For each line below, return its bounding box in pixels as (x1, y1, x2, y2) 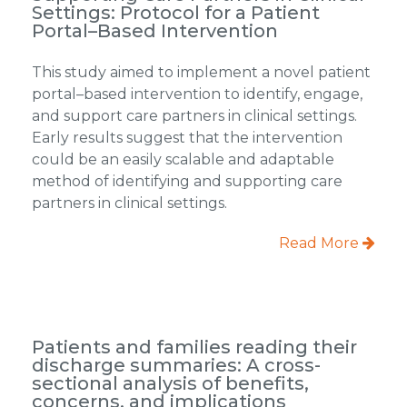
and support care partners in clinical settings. (31, 106, 357, 124)
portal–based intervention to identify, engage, (31, 84, 362, 103)
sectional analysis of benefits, (31, 372, 309, 394)
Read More (279, 233, 363, 252)
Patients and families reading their (31, 335, 357, 358)
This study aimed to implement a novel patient (31, 63, 371, 81)
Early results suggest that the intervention (31, 128, 342, 146)
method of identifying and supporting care (31, 172, 342, 190)
